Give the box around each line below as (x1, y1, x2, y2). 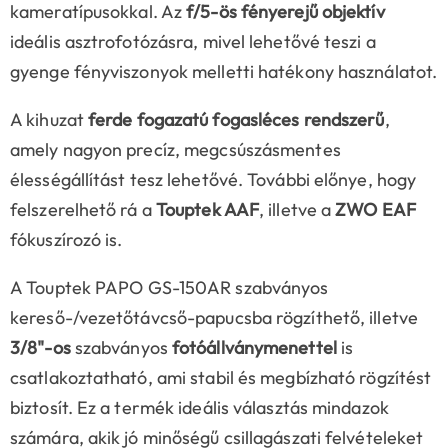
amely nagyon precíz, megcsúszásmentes (10, 138, 341, 162)
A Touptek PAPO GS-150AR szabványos (10, 276, 329, 300)
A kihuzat (10, 108, 88, 132)
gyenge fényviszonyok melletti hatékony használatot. (10, 60, 438, 84)
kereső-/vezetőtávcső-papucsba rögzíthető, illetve (10, 306, 418, 330)
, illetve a (259, 198, 336, 222)
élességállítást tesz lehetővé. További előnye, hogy (10, 168, 417, 192)
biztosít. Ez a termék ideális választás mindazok (10, 396, 389, 420)
